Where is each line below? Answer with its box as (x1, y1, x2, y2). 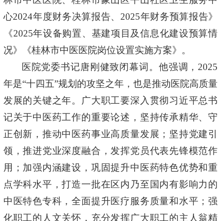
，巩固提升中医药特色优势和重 (81, 162, 218, 173)
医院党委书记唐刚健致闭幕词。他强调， (21, 62, 198, 72)
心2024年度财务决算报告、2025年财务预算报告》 (3, 11, 218, 22)
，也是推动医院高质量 (124, 78, 218, 89)
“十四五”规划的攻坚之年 (22, 78, 124, 89)
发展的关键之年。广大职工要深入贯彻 (3, 95, 170, 106)
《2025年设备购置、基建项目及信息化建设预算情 (3, 28, 218, 38)
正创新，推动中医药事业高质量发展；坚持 (3, 129, 189, 139)
